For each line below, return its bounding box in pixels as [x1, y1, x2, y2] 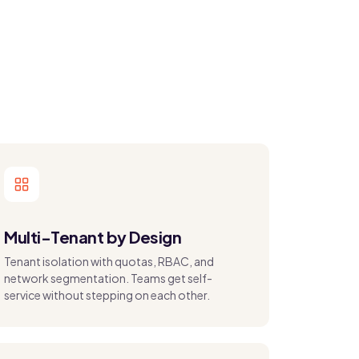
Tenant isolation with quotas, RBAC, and [4, 254, 214, 268]
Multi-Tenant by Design [4, 227, 181, 247]
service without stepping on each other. [4, 288, 210, 302]
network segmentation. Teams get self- [4, 271, 212, 285]
